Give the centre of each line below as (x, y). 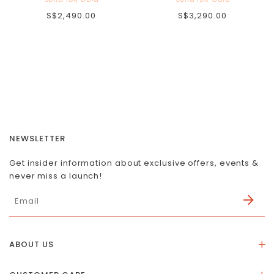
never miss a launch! (56, 176)
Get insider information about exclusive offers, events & (134, 163)
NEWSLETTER (38, 139)
